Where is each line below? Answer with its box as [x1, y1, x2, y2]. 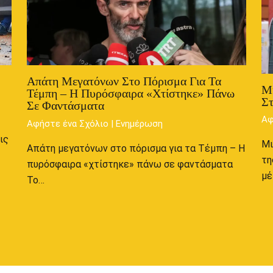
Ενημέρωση [115, 118, 163, 129]
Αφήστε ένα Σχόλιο [26, 118, 108, 129]
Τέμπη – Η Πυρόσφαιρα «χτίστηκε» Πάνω [26, 87, 235, 101]
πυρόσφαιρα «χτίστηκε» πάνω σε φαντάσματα [26, 158, 233, 170]
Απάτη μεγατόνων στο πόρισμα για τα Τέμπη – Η [26, 142, 245, 154]
